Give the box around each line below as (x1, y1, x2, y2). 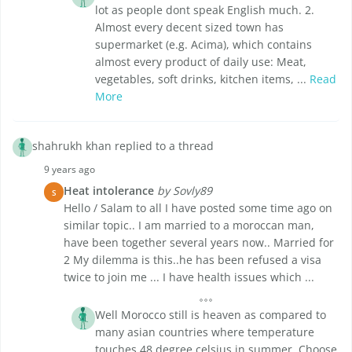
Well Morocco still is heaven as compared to (95, 307, 326, 323)
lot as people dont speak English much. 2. (95, 2, 314, 18)
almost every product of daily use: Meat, (95, 54, 306, 70)
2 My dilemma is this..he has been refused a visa (64, 252, 321, 268)
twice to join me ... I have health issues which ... (64, 269, 314, 285)
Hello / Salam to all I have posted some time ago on (64, 200, 332, 216)
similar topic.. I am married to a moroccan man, (64, 218, 314, 233)
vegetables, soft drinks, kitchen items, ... (95, 71, 310, 87)
